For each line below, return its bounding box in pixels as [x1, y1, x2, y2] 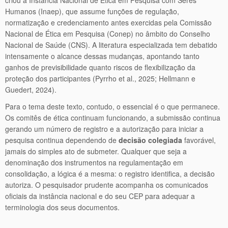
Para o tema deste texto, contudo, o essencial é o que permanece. [5, 101, 220, 111]
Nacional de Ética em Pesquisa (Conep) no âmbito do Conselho [5, 28, 210, 39]
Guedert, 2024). [5, 84, 56, 95]
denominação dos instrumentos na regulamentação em [5, 157, 183, 167]
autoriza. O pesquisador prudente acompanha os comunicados [5, 180, 208, 190]
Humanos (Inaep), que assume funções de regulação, [5, 6, 179, 16]
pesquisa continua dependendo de [5, 135, 119, 145]
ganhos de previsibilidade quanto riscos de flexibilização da [5, 62, 195, 72]
